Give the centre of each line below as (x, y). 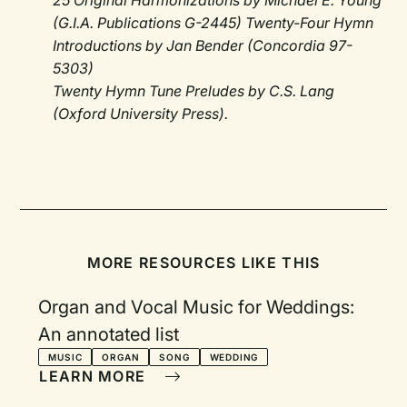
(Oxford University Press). (141, 114)
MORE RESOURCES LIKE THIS (203, 263)
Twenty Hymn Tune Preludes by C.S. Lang (194, 91)
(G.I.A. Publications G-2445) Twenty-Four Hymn (213, 23)
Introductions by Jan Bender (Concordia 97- (203, 46)
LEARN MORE (95, 377)
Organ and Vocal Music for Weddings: (197, 308)
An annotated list (109, 335)
